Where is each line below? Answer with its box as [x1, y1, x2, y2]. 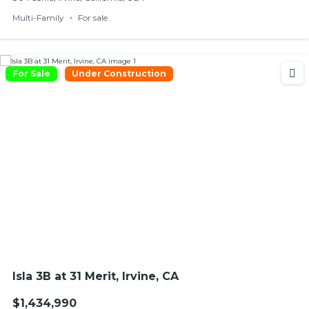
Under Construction [72, 68, 166, 79]
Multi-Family [12, 12, 64, 23]
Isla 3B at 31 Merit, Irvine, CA [12, 270, 179, 283]
